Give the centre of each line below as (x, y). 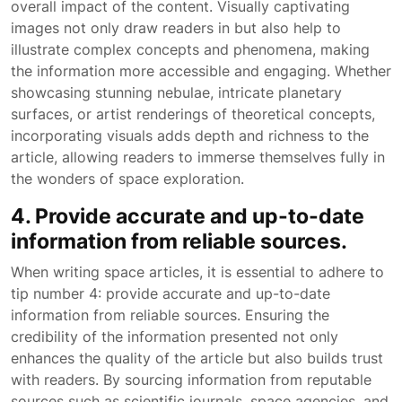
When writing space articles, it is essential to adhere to (197, 272)
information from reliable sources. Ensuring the (170, 315)
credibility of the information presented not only (175, 336)
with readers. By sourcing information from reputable (191, 380)
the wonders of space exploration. (127, 179)
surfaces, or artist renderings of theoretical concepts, (193, 114)
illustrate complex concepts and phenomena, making (190, 49)
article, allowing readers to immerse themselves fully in (198, 157)
